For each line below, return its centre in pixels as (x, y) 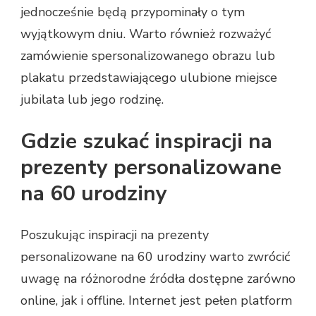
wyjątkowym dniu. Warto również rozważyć (146, 34)
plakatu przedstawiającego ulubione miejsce (149, 78)
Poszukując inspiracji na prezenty (115, 235)
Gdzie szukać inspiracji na (146, 142)
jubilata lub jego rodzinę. (92, 100)
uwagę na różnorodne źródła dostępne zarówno (158, 279)
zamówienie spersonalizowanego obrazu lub (148, 56)
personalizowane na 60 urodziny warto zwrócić (155, 257)
